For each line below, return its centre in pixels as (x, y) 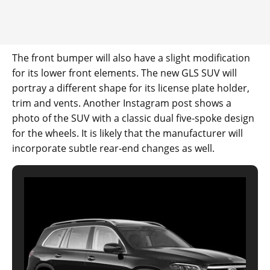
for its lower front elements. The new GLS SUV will (124, 73)
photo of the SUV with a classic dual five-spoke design (133, 118)
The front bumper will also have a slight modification (131, 58)
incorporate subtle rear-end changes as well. (113, 149)
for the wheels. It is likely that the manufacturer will (127, 133)
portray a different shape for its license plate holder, (131, 88)
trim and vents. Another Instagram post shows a (122, 103)
